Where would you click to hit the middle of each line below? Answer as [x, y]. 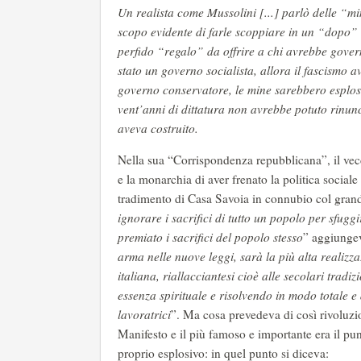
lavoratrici [144, 315]
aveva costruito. [158, 129]
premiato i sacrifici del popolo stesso [210, 237]
